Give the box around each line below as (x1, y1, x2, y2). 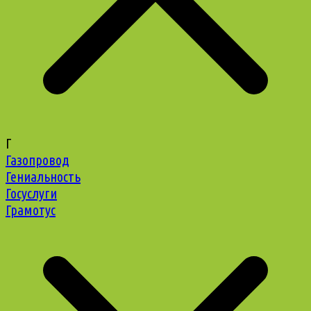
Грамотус (6, 202, 56, 219)
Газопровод (6, 152, 69, 169)
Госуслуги (6, 185, 57, 202)
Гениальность (6, 169, 81, 185)
